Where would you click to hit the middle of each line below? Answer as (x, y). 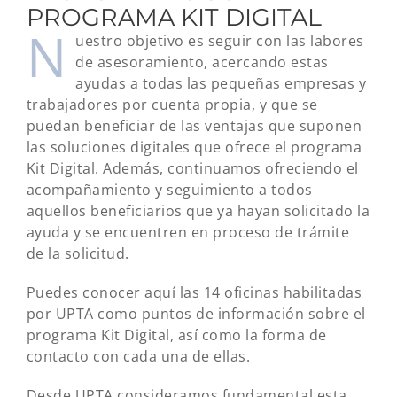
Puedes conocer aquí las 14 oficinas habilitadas (194, 293)
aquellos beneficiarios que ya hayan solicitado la (198, 211)
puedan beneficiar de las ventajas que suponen (194, 126)
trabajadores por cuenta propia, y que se (172, 105)
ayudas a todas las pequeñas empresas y (221, 84)
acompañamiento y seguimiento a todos (169, 190)
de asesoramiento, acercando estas (202, 62)
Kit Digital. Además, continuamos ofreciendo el (192, 169)
